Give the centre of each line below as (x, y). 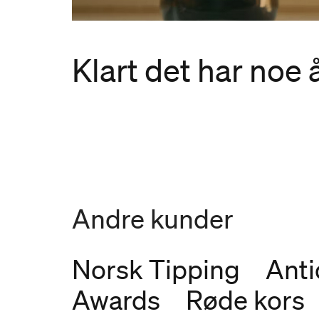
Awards (116, 300)
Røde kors (245, 300)
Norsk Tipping (156, 270)
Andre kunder (152, 219)
